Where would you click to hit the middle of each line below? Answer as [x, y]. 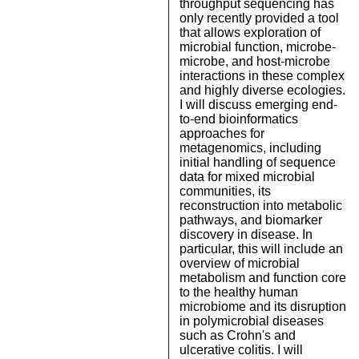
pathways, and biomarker [251, 220]
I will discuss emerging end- [258, 105]
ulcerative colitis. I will [241, 350]
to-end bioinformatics [239, 119]
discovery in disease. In [246, 234]
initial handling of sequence [258, 162]
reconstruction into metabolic [261, 206]
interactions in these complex [262, 76]
